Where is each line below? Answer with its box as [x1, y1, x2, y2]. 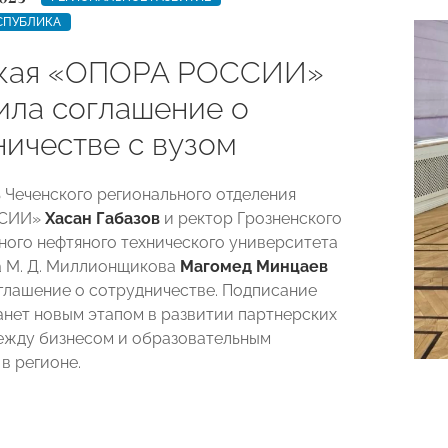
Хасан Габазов [45, 209, 160, 228]
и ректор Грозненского [160, 209, 342, 228]
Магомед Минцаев [180, 257, 328, 276]
